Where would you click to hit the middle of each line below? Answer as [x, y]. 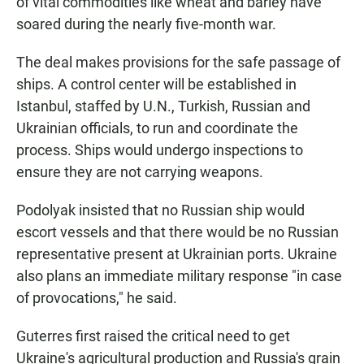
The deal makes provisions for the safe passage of [178, 63]
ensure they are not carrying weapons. [140, 172]
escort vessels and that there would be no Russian [178, 232]
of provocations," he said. [97, 298]
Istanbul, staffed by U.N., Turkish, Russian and [163, 106]
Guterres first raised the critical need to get [153, 336]
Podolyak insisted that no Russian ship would [160, 210]
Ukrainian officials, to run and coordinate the [157, 128]
